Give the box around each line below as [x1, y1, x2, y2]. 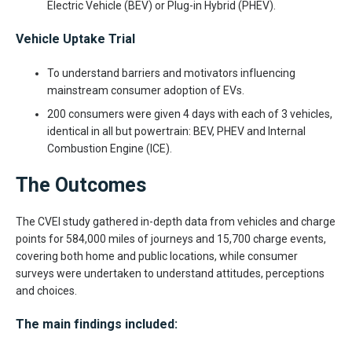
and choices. [16, 284, 77, 297]
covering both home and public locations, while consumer [16, 249, 298, 262]
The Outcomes [16, 173, 146, 196]
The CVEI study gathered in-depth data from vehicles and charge [16, 214, 335, 228]
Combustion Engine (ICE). [47, 141, 172, 155]
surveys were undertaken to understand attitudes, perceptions [16, 266, 324, 280]
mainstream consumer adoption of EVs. [47, 83, 244, 97]
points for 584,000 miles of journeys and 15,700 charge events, [16, 232, 326, 245]
